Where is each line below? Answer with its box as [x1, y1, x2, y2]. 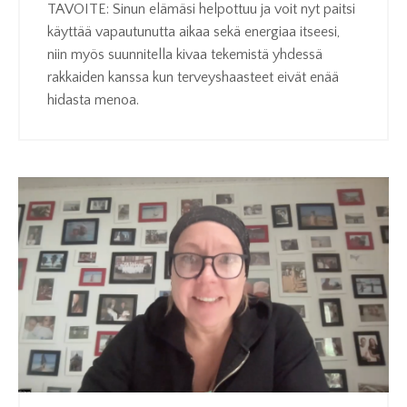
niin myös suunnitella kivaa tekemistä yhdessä [47, 45, 323, 63]
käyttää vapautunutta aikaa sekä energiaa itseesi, [47, 23, 340, 40]
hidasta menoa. [47, 91, 139, 108]
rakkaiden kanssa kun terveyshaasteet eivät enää [47, 68, 339, 85]
